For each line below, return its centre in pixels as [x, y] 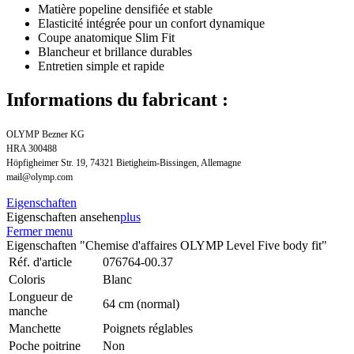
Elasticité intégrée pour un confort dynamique [151, 23]
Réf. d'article [42, 262]
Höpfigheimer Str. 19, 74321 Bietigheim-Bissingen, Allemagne [124, 162]
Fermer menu [40, 231]
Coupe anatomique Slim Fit [106, 37]
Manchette [35, 328]
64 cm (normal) [141, 303]
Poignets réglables [148, 328]
